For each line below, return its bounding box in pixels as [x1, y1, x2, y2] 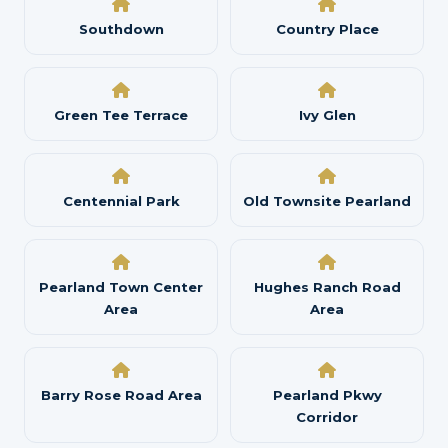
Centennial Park [62, 193, 180, 209]
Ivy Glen [298, 107, 356, 123]
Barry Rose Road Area [40, 387, 202, 403]
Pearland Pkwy [272, 387, 382, 403]
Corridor [296, 409, 358, 425]
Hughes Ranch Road [253, 279, 401, 295]
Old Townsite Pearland [243, 193, 411, 209]
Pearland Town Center [39, 279, 203, 295]
